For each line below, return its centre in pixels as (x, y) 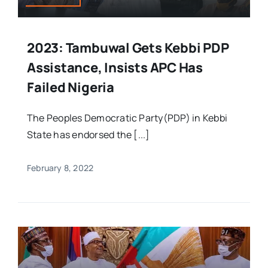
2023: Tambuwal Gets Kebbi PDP (128, 48)
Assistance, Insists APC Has (115, 68)
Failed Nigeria (70, 88)
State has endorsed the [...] (88, 135)
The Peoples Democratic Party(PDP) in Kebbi (127, 118)
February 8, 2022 (60, 168)
